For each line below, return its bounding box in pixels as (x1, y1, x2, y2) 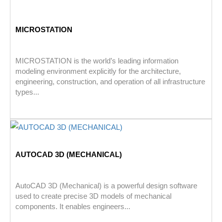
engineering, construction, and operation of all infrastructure (15, 77, 205, 86)
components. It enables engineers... (15, 202, 130, 211)
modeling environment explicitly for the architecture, (15, 67, 181, 76)
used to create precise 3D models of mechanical (15, 191, 171, 200)
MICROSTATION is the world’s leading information (15, 56, 178, 65)
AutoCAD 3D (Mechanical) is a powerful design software (15, 181, 197, 190)
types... (15, 88, 39, 97)
